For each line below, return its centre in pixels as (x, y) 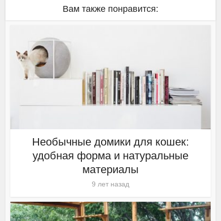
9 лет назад (110, 184)
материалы (110, 169)
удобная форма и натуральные (110, 155)
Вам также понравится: (110, 9)
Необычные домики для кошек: (110, 142)
